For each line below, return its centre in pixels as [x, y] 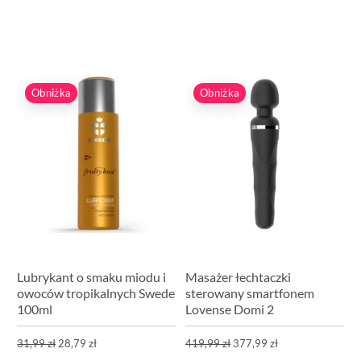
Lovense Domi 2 [230, 309]
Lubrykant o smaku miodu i [92, 277]
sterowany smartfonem [250, 293]
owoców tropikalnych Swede [96, 293]
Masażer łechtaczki [239, 277]
